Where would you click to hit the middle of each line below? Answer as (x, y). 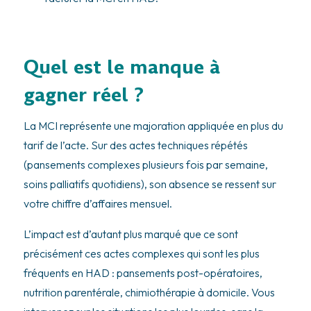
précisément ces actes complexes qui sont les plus (141, 254)
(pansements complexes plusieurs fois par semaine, (145, 165)
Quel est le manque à (121, 67)
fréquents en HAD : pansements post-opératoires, (143, 273)
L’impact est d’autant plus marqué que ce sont (131, 234)
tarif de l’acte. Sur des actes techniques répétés (135, 145)
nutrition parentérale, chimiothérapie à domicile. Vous (149, 293)
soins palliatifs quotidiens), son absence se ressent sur (150, 184)
